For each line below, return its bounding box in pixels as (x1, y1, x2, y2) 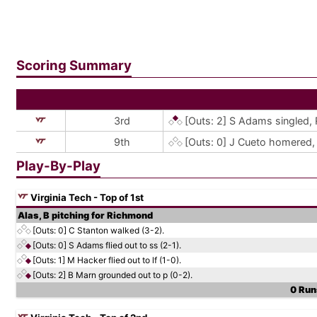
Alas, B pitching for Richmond (18, 210, 153, 221)
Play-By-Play (16, 158, 100, 174)
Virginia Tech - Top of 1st (28, 192, 144, 203)
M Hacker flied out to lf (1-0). (67, 255, 181, 265)
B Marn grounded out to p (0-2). (68, 270, 192, 280)
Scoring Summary (16, 57, 132, 74)
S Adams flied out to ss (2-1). (69, 240, 181, 250)
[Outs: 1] (30, 255, 67, 265)
